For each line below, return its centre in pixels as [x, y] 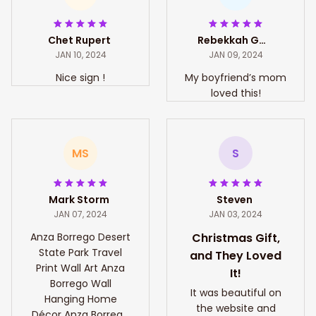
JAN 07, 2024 [80, 214]
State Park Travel [80, 253]
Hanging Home [80, 299]
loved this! [236, 93]
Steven [234, 200]
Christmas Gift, [236, 238]
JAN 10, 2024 [80, 55]
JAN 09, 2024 [236, 55]
